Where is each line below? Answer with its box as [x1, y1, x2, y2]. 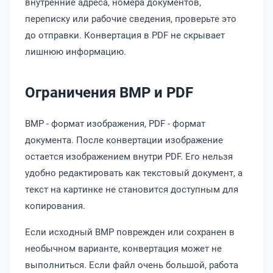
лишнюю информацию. [25, 45, 126, 57]
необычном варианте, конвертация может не [25, 242, 222, 254]
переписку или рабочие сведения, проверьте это [25, 12, 236, 24]
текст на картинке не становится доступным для [25, 183, 238, 195]
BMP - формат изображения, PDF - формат [25, 117, 205, 129]
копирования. [25, 199, 85, 211]
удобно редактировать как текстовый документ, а [25, 166, 243, 179]
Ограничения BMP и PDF [25, 82, 193, 102]
